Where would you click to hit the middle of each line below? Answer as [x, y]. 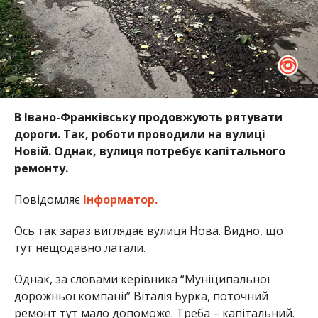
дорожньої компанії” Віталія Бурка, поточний [141, 296]
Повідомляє [48, 200]
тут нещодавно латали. [79, 248]
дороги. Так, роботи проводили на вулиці [139, 135]
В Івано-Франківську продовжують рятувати [148, 117]
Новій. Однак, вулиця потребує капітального [149, 152]
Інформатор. [121, 200]
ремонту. [42, 169]
